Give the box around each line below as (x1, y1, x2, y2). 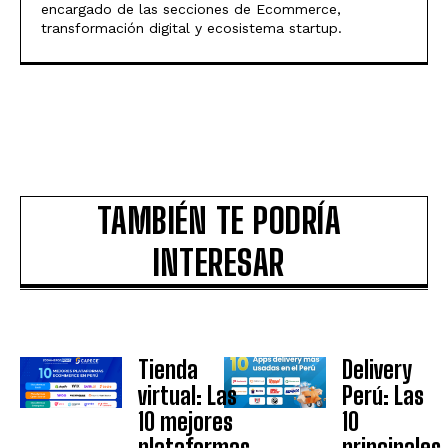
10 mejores (138, 406, 233, 436)
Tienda (138, 354, 198, 384)
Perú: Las (342, 380, 424, 410)
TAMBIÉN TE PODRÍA (96, 199, 342, 241)
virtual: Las (138, 380, 237, 410)
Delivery (342, 354, 412, 384)
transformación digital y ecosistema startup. (41, 19, 342, 36)
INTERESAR (153, 241, 285, 283)
